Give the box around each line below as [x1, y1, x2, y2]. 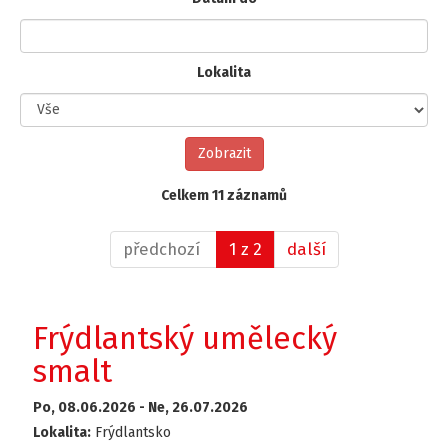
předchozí [122, 238, 204, 259]
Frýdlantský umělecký [33, 319, 338, 357]
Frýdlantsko [91, 423, 172, 441]
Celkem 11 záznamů [161, 186, 287, 204]
